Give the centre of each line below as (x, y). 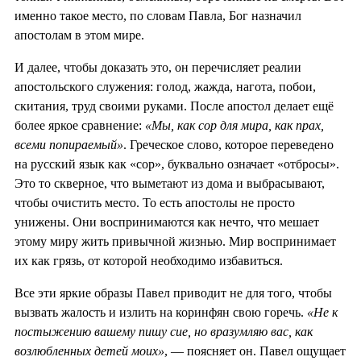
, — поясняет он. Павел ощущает (255, 351)
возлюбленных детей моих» (89, 351)
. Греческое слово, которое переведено (228, 144)
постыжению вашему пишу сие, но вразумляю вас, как (164, 331)
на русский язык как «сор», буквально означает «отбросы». (177, 164)
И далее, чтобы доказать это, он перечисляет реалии (158, 67)
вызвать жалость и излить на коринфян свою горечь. (161, 312)
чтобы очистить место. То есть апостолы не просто (155, 202)
